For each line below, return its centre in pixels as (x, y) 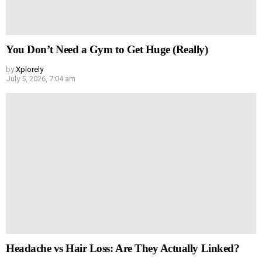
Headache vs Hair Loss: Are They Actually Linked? (123, 249)
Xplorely (30, 69)
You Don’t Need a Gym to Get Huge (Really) (107, 49)
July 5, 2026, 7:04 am (41, 78)
